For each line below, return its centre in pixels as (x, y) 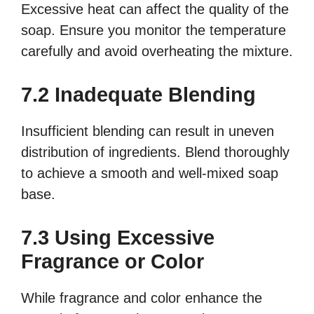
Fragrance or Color (112, 262)
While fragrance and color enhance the (142, 298)
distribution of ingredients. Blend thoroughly (155, 152)
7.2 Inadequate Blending (138, 95)
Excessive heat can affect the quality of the (155, 9)
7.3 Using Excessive (118, 238)
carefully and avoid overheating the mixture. (157, 52)
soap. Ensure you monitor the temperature (153, 30)
